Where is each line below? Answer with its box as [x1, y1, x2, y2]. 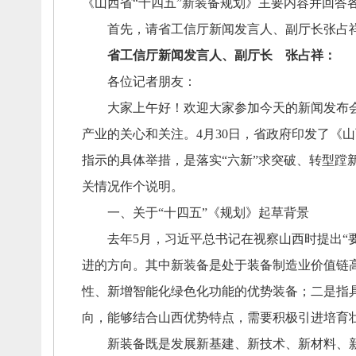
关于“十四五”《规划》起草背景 [132, 206, 315, 219]
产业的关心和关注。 [81, 127, 196, 141]
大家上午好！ [81, 101, 184, 114]
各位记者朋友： [81, 75, 196, 88]
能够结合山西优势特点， [106, 311, 247, 324]
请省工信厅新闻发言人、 [145, 22, 285, 36]
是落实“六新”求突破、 [183, 153, 309, 167]
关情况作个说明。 [81, 180, 184, 193]
